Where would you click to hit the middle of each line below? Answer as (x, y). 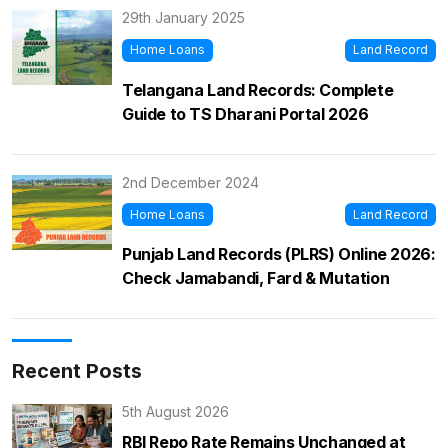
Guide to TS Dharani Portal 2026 (245, 113)
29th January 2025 (183, 18)
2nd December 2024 (190, 182)
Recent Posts (77, 370)
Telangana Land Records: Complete (258, 89)
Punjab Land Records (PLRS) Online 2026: (279, 253)
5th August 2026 (175, 411)
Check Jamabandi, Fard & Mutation (256, 277)
